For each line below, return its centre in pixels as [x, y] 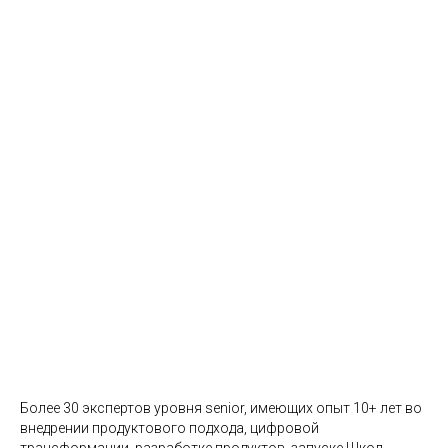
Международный [122, 317]
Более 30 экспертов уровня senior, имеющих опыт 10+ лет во [221, 408]
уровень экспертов [130, 344]
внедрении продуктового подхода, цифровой [169, 428]
